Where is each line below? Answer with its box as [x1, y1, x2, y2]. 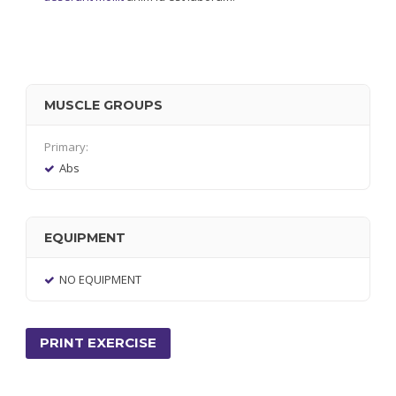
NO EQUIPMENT [59, 270, 142, 287]
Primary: [44, 138, 89, 155]
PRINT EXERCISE [40, 334, 157, 351]
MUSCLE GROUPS [44, 96, 164, 113]
